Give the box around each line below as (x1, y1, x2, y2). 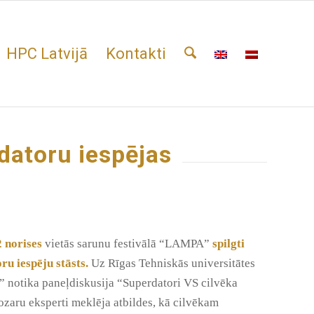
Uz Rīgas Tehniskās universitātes (91, 257, 256, 271)
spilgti (210, 237, 245, 251)
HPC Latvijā (6, 45, 88, 62)
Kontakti (105, 45, 166, 62)
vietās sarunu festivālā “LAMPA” (45, 237, 210, 251)
